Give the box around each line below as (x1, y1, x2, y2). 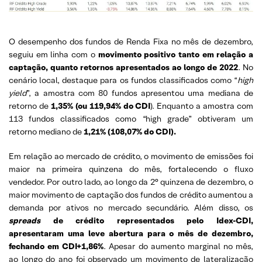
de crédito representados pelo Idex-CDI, (40, 215, 253, 226)
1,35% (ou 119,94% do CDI (50, 100, 151, 111)
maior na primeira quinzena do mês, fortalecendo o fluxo (9, 163, 253, 174)
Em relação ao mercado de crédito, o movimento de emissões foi (9, 150, 253, 161)
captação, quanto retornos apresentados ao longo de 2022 (9, 61, 238, 73)
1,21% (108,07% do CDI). (82, 126, 180, 137)
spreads (9, 215, 40, 226)
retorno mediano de (9, 126, 82, 137)
